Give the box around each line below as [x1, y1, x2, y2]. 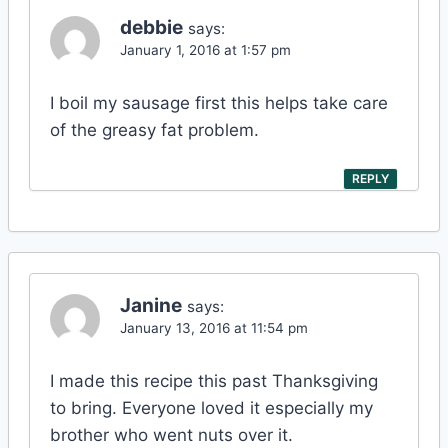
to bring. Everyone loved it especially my [50, 397, 373, 418]
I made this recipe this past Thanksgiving [50, 370, 378, 391]
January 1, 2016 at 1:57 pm [120, 42, 291, 59]
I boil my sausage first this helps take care [50, 93, 388, 114]
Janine [120, 293, 182, 317]
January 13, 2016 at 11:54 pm [120, 319, 308, 336]
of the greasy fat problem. [50, 120, 259, 141]
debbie [120, 16, 183, 40]
